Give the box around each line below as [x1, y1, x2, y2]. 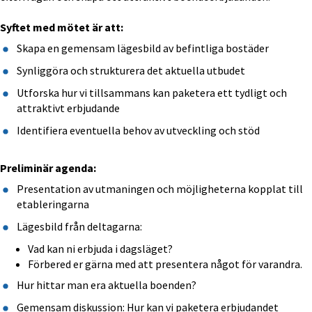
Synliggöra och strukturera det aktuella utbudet [17, 63, 246, 77]
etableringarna [17, 196, 90, 211]
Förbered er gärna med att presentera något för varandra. [28, 256, 302, 271]
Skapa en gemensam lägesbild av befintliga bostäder [17, 40, 270, 55]
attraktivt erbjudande [17, 100, 120, 115]
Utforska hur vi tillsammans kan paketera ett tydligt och [17, 85, 288, 100]
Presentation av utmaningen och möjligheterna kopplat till [17, 181, 304, 196]
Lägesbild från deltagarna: [17, 219, 143, 233]
